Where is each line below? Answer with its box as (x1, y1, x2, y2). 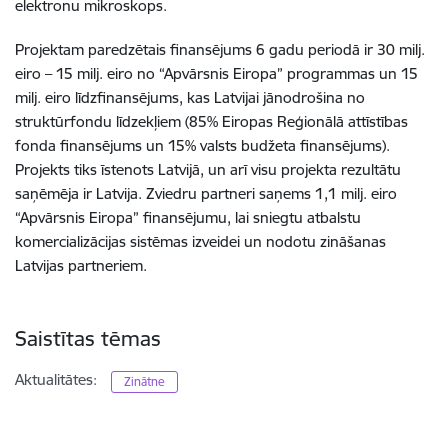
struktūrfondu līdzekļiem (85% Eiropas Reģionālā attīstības (15, 111, 408, 131)
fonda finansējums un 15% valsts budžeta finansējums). (15, 135, 390, 155)
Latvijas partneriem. (15, 255, 147, 275)
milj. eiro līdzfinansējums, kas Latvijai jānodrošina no (15, 87, 365, 107)
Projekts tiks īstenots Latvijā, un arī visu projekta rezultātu (15, 159, 401, 179)
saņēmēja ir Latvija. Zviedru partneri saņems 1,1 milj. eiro (15, 183, 397, 203)
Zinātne (124, 373, 166, 389)
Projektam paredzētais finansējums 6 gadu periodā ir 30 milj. (15, 39, 425, 59)
